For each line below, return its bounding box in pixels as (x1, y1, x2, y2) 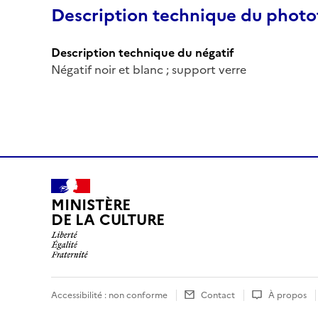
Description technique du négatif (51, 43, 234, 61)
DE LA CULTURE (51, 209, 165, 231)
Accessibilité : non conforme (51, 288, 168, 302)
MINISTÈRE (51, 194, 131, 216)
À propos (268, 288, 307, 302)
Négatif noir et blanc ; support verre (51, 60, 246, 78)
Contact (201, 288, 235, 302)
